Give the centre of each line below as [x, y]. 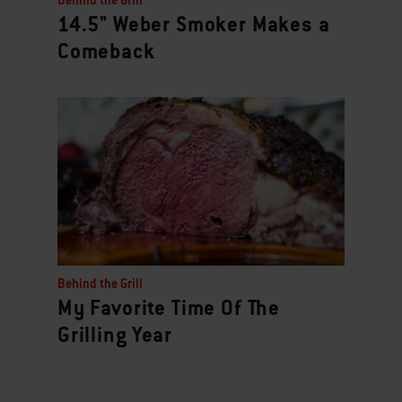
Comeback [106, 52]
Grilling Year [115, 334]
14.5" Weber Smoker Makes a [194, 25]
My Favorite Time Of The [169, 307]
